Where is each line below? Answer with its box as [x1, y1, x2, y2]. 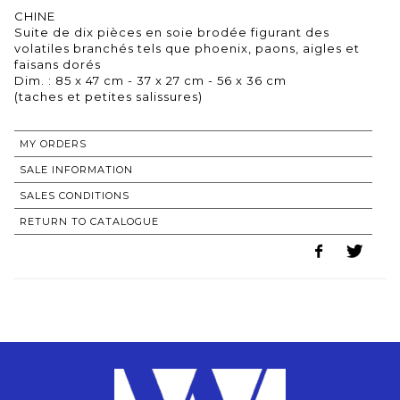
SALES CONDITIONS [20, 188, 129, 202]
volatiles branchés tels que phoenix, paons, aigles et [14, 40, 360, 55]
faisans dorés [14, 56, 101, 71]
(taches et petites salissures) [14, 88, 203, 104]
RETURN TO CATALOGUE [20, 214, 159, 228]
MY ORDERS [20, 137, 87, 150]
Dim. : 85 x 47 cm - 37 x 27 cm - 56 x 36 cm [14, 72, 287, 87]
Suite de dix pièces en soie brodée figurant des [14, 24, 329, 39]
